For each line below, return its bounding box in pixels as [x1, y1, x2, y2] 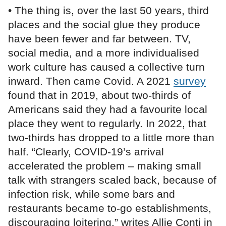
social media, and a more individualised [8, 47, 199, 59]
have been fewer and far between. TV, [8, 33, 191, 45]
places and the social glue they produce [8, 19, 200, 31]
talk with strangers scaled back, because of [8, 174, 216, 186]
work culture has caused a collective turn [8, 61, 205, 73]
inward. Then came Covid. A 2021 [8, 75, 174, 87]
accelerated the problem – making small [8, 160, 201, 172]
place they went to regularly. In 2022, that [8, 118, 206, 130]
